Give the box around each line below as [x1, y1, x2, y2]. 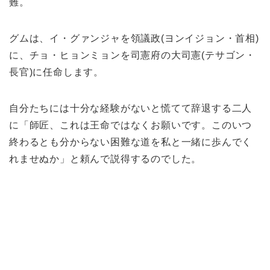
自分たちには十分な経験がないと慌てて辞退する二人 [9, 102, 253, 113]
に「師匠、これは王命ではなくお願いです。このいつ [9, 119, 253, 130]
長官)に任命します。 [9, 66, 104, 77]
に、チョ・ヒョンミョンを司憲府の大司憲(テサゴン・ [9, 49, 256, 60]
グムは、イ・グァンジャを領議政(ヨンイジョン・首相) [9, 33, 259, 43]
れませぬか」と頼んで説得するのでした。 [9, 153, 202, 164]
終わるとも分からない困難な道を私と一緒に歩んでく [9, 136, 253, 147]
